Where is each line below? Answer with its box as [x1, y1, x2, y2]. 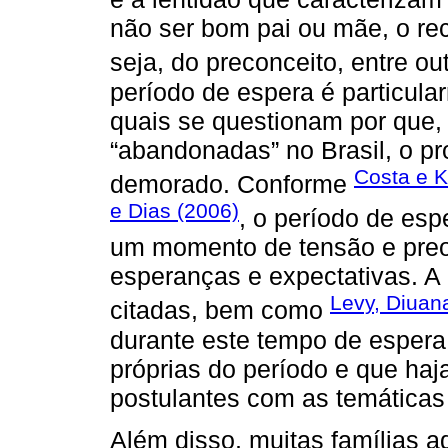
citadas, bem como [110, 296, 330, 325]
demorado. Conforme [110, 170, 354, 198]
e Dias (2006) [110, 199, 239, 222]
